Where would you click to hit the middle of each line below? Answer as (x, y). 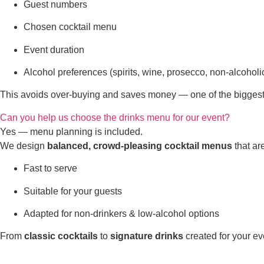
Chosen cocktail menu (70, 27)
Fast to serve (50, 169)
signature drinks (147, 236)
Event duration (54, 49)
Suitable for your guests (73, 191)
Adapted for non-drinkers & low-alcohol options (121, 213)
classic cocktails (61, 236)
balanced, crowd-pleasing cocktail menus (140, 146)
